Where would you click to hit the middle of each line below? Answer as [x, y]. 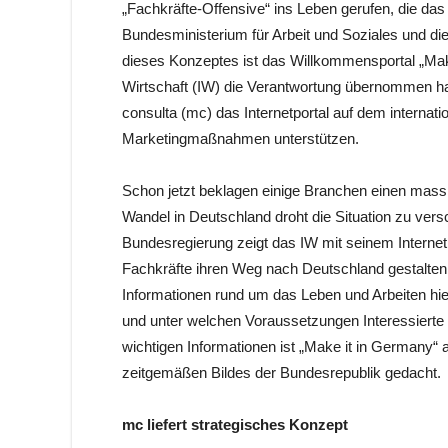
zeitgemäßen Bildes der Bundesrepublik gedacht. [281, 372]
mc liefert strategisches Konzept [235, 424]
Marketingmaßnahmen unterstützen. [240, 138]
